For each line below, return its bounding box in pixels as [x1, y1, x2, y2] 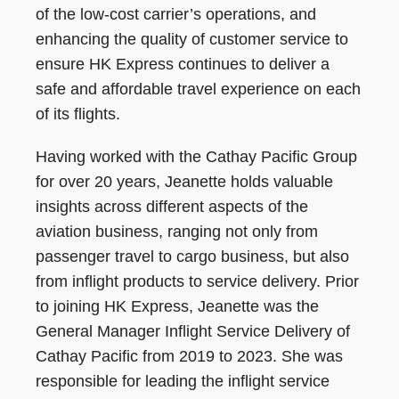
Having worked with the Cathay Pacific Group [36, 148, 357, 167]
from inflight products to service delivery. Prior [36, 273, 359, 291]
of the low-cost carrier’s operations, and [36, 5, 316, 24]
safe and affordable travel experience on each [36, 80, 361, 99]
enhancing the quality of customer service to [36, 30, 348, 49]
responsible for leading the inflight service [36, 372, 330, 391]
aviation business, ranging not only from [36, 223, 318, 241]
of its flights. [36, 105, 120, 124]
